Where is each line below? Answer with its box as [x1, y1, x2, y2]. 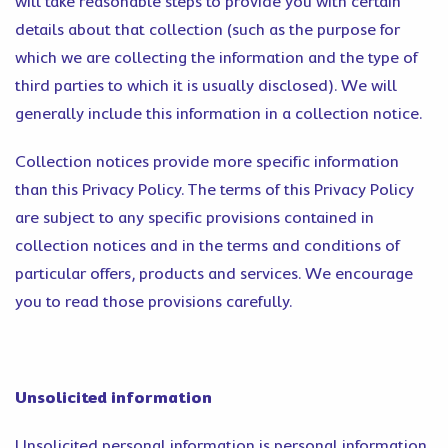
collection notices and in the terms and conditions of [15, 237, 400, 255]
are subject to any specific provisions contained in [15, 209, 374, 227]
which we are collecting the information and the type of [15, 49, 418, 67]
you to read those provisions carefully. [15, 293, 292, 311]
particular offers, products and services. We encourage [15, 265, 413, 283]
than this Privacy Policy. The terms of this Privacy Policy [15, 181, 414, 199]
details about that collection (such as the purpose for [15, 21, 400, 39]
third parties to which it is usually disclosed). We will [15, 77, 397, 95]
